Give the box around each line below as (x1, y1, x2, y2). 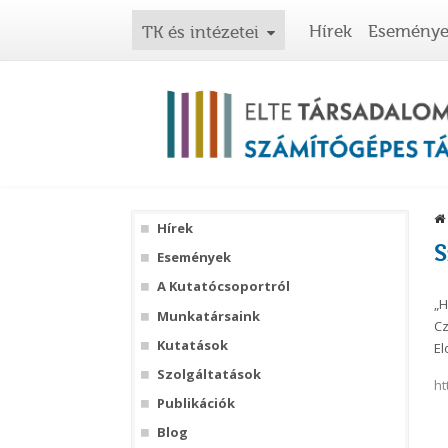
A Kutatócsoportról (156, 277, 290, 296)
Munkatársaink (156, 306, 260, 325)
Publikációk (156, 394, 235, 413)
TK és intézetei (142, 22, 259, 42)
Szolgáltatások (156, 365, 261, 384)
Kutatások (156, 335, 228, 354)
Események (156, 248, 231, 267)
